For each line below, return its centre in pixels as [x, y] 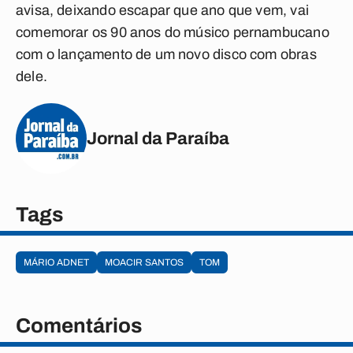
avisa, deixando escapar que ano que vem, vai [162, 10]
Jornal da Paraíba [158, 138]
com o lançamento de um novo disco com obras [166, 54]
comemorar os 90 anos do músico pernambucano [173, 32]
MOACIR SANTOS [144, 262]
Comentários [79, 325]
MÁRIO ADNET [56, 262]
